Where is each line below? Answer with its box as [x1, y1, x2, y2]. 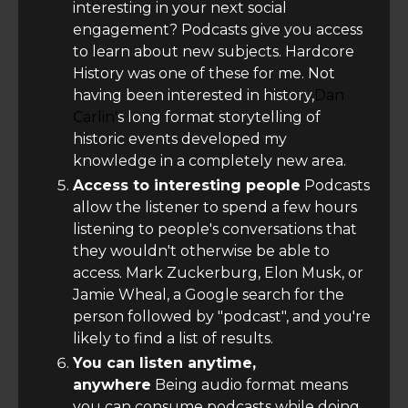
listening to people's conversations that [73, 219, 357, 238]
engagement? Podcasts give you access [73, 20, 362, 38]
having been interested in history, [73, 86, 314, 104]
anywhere [73, 376, 151, 394]
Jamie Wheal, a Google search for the [73, 285, 344, 303]
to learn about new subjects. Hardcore [73, 42, 354, 60]
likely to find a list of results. [73, 329, 273, 347]
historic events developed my [73, 129, 287, 148]
